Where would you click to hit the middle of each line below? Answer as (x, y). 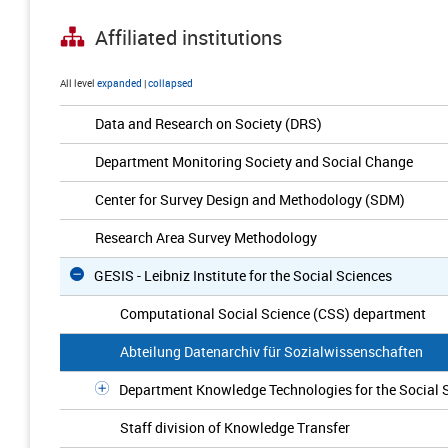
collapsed (170, 83)
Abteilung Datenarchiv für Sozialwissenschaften (271, 351)
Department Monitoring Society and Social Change (254, 161)
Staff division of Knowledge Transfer (235, 427)
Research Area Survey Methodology (206, 237)
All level (77, 83)
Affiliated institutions (188, 38)
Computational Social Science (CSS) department (273, 313)
